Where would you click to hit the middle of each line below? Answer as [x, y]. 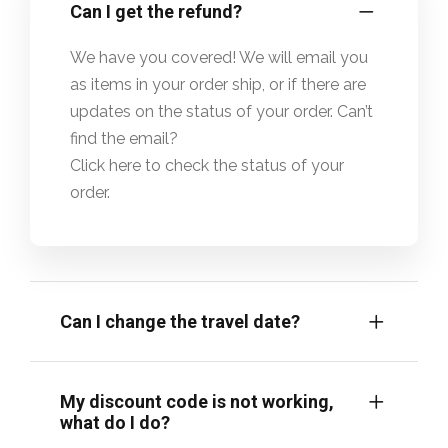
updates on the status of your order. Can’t [221, 112]
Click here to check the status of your [207, 166]
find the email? [124, 139]
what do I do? [115, 423]
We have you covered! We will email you [219, 58]
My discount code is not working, [197, 402]
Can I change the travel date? [180, 322]
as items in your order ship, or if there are [218, 85]
